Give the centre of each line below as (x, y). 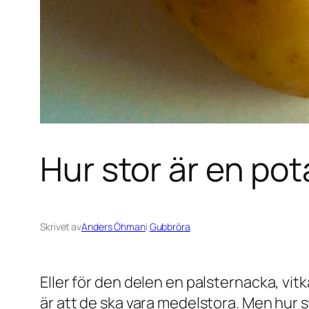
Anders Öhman (113, 226)
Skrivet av (61, 226)
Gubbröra (170, 226)
